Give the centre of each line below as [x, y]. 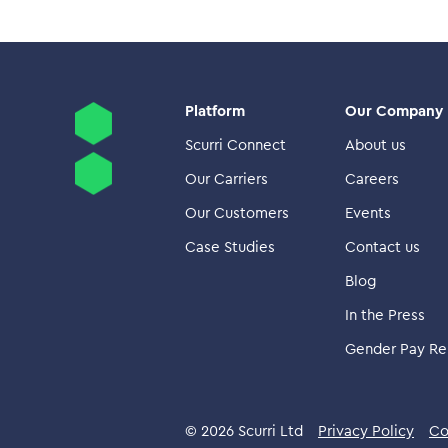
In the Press [385, 315]
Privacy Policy [366, 431]
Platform [215, 111]
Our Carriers [226, 179]
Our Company [394, 111]
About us [375, 145]
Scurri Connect [235, 145]
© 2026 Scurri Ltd [244, 431]
